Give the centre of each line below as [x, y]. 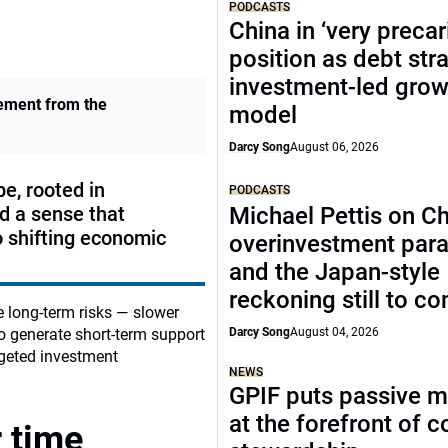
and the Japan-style [335, 272]
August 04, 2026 [335, 332]
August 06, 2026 [335, 147]
